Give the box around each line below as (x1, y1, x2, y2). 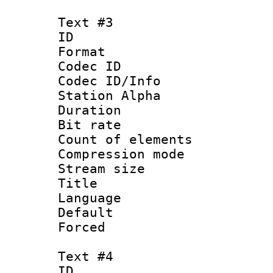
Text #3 (58, 15, 113, 30)
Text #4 (58, 249, 113, 264)
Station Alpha (58, 88, 161, 103)
